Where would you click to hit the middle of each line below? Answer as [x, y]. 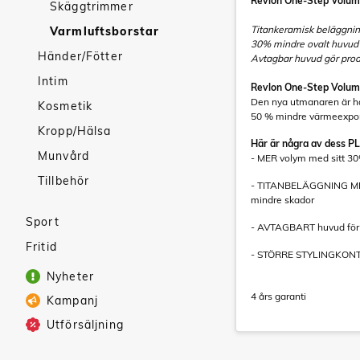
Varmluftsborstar [105, 31]
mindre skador [282, 200]
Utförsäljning [85, 325]
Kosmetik [65, 106]
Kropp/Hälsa [75, 131]
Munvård [63, 156]
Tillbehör [64, 181]
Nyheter [70, 276]
